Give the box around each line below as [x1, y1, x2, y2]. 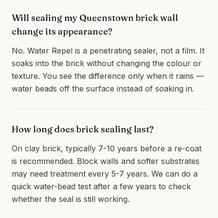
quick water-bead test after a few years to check [12, 182, 191, 191]
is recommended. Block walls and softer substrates [12, 156, 200, 166]
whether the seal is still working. [12, 194, 129, 204]
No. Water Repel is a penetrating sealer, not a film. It [12, 46, 204, 55]
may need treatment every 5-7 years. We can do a [12, 169, 198, 179]
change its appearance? [12, 26, 112, 37]
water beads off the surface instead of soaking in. [12, 84, 194, 93]
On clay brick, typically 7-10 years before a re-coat [12, 144, 201, 153]
